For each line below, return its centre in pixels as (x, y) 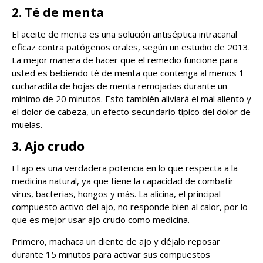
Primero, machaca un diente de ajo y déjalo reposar (116, 242)
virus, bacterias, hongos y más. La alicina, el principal (116, 194)
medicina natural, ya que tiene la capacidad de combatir (123, 181)
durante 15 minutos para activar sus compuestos (111, 254)
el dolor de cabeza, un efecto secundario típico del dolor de (131, 112)
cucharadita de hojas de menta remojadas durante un (119, 86)
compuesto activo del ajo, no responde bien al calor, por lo (130, 207)
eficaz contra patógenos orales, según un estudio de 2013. (131, 47)
